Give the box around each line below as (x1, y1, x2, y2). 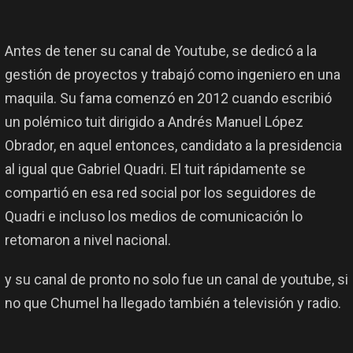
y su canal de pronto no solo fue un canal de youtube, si (5, 270, 348, 288)
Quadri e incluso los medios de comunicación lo (5, 207, 303, 225)
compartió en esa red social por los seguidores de (5, 184, 316, 201)
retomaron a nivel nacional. (5, 231, 171, 248)
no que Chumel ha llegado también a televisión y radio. (5, 294, 341, 311)
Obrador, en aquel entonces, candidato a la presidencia (5, 136, 342, 154)
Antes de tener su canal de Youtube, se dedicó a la (5, 42, 317, 59)
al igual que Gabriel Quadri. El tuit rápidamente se (5, 160, 306, 177)
